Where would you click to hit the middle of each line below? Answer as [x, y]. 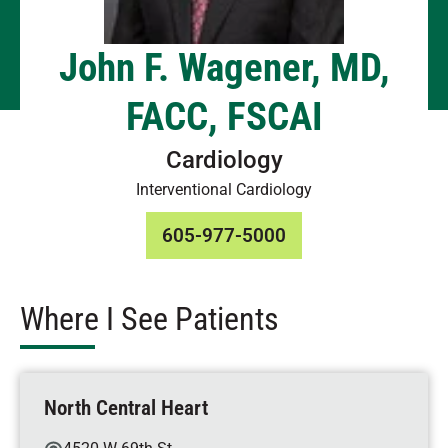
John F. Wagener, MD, [224, 68]
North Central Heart [126, 408]
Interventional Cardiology [224, 189]
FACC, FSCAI [224, 117]
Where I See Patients [149, 319]
